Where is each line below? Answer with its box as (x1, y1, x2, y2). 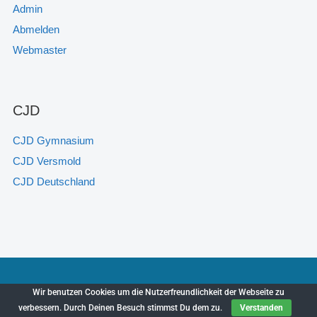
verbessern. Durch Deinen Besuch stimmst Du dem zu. (18, 303, 224, 313)
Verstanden (240, 303, 283, 313)
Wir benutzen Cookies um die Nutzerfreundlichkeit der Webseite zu (33, 287, 284, 297)
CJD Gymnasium (12, 134, 94, 147)
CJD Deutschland (12, 175, 95, 188)
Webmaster (12, 44, 67, 57)
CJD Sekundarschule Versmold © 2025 (83, 287, 234, 298)
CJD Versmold (12, 155, 81, 168)
